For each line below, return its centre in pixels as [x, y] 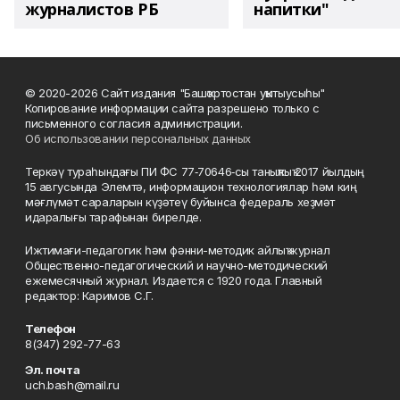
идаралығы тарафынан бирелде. [113, 217]
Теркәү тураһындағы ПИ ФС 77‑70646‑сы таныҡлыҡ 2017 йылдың [195, 171]
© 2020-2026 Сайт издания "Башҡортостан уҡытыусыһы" [175, 93]
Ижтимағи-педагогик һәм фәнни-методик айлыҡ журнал [178, 250]
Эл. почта [53, 370]
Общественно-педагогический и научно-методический [176, 265]
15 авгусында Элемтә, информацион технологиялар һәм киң [191, 187]
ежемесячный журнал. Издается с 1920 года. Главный [174, 280]
